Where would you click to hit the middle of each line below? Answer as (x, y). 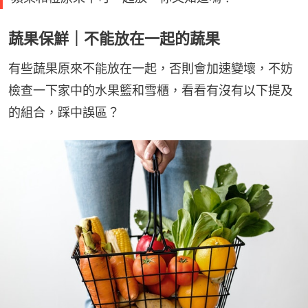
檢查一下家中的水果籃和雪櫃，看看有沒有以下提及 (151, 90)
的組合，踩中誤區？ (64, 112)
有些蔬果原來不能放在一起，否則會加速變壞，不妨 (151, 68)
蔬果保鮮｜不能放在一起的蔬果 (114, 38)
